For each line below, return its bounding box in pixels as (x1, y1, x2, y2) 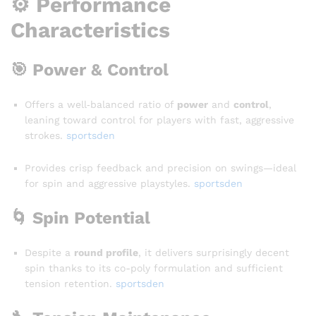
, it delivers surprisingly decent (138, 247, 289, 259)
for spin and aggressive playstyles (25, 178, 188, 190)
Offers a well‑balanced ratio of (25, 99, 177, 111)
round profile (74, 247, 138, 259)
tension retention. (25, 278, 116, 290)
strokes (25, 130, 60, 142)
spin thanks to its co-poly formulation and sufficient (25, 262, 283, 274)
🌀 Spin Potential (11, 208, 150, 229)
